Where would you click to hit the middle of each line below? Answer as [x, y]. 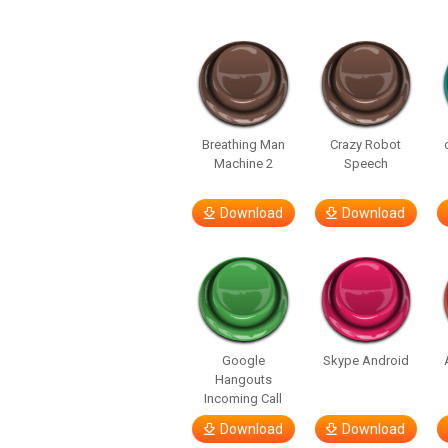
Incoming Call [243, 398]
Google [243, 360]
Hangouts [243, 379]
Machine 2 [243, 163]
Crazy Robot [366, 144]
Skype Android [365, 360]
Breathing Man [243, 144]
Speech [365, 163]
